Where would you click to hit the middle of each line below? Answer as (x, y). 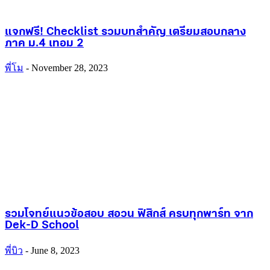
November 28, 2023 (70, 68)
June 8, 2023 (55, 250)
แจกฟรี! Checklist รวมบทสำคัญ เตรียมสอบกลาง (125, 32)
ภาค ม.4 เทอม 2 (44, 43)
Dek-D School (42, 225)
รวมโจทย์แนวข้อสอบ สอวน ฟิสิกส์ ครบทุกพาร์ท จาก (129, 214)
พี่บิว (14, 250)
